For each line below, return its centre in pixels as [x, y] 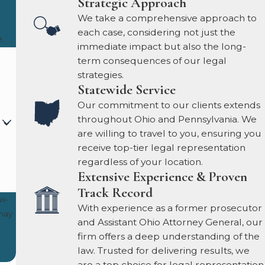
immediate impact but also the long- [162, 46]
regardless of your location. [140, 161]
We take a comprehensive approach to [167, 18]
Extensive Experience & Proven [163, 177]
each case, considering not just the [157, 32]
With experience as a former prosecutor [170, 208]
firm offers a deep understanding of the [169, 236]
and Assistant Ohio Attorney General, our [170, 222]
